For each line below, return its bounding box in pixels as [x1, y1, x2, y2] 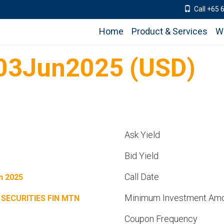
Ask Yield [124, 129, 160, 140]
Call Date [124, 171, 159, 182]
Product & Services [131, 26, 207, 36]
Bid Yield [124, 150, 158, 161]
